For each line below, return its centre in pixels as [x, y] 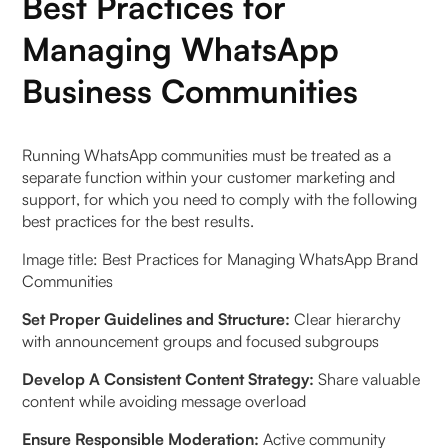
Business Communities [190, 90]
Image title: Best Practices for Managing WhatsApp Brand [220, 258]
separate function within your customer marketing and [209, 176]
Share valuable [369, 378]
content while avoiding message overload [164, 400]
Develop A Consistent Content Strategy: [170, 378]
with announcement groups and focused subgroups [201, 340]
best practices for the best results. [138, 220]
